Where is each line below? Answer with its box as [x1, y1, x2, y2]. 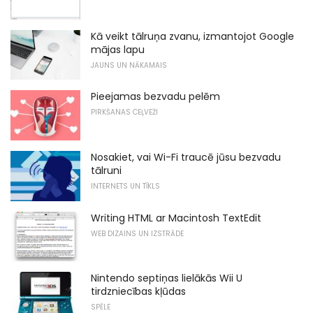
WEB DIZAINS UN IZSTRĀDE [91, 228, 184, 239]
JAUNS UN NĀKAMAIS [91, 59, 167, 71]
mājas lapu [91, 42, 145, 57]
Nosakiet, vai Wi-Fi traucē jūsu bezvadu [91, 150, 281, 165]
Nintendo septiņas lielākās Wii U [91, 271, 242, 286]
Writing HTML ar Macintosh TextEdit [91, 210, 261, 225]
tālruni [91, 163, 122, 178]
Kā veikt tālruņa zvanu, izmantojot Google [91, 29, 294, 43]
